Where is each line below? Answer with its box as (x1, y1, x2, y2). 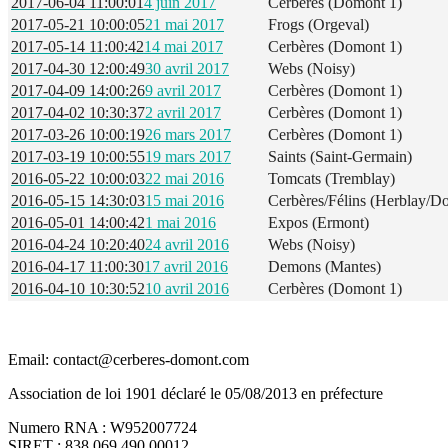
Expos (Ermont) (268, 214, 373, 232)
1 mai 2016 (145, 214, 216, 232)
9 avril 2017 (145, 82, 221, 100)
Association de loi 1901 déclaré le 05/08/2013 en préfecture (8, 385, 383, 403)
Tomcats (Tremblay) (268, 170, 399, 188)
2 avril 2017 (145, 104, 221, 122)
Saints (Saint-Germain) (268, 148, 416, 166)
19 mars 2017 (145, 148, 231, 166)
